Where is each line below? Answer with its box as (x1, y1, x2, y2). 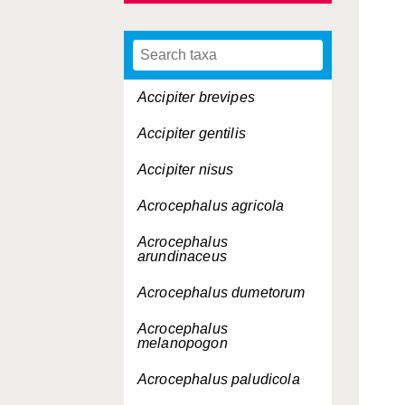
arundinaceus (137, 249, 227, 264)
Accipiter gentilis (137, 126, 246, 141)
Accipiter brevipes (137, 89, 255, 105)
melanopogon (137, 335, 228, 351)
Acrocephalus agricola (137, 198, 285, 213)
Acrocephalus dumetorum (137, 285, 306, 300)
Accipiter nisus (137, 162, 234, 177)
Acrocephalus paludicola (137, 372, 300, 387)
